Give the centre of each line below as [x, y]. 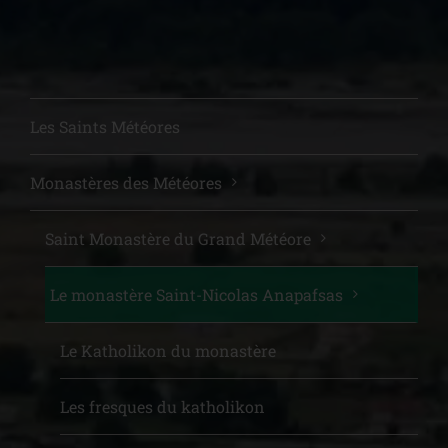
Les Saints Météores [105, 127]
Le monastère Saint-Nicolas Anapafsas [196, 295]
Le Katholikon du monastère [168, 351]
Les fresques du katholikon [162, 407]
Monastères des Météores [126, 183]
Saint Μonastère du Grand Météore [178, 239]
